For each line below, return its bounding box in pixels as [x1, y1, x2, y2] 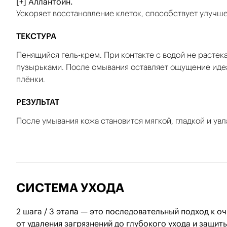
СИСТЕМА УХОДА [16, 180, 124, 195]
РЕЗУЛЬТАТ [16, 97, 59, 107]
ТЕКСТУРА [16, 31, 56, 41]
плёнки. [16, 74, 45, 84]
